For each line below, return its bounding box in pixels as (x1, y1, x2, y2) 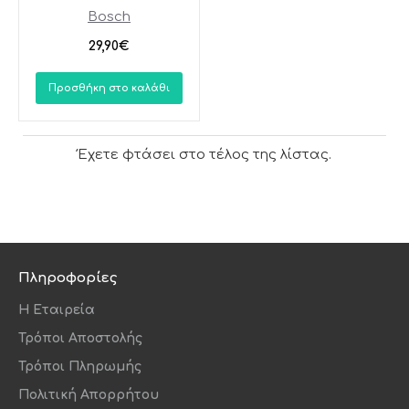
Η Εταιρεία (18, 303, 95, 318)
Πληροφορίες (18, 270, 117, 287)
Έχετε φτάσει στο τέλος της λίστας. (78, 146, 331, 163)
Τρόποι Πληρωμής (18, 360, 142, 374)
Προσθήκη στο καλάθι (47, 81, 170, 94)
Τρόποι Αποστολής (18, 331, 142, 346)
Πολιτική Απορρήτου (18, 388, 159, 403)
